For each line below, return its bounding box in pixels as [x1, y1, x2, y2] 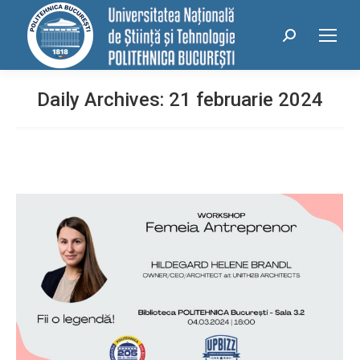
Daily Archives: [37, 88, 169, 111]
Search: [283, 31, 324, 47]
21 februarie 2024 [169, 88, 323, 111]
